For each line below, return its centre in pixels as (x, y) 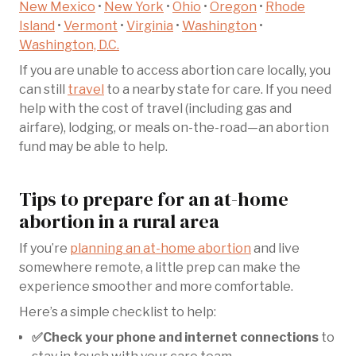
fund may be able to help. (93, 146)
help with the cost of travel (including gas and (155, 108)
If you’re (44, 248)
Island (37, 25)
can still (43, 89)
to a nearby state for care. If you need (218, 89)
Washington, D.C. (69, 44)
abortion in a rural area (119, 221)
